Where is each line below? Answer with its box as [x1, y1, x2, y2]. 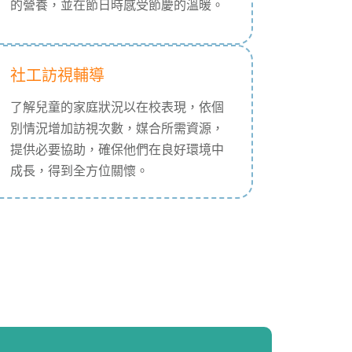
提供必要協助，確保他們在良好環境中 [9, 143, 224, 156]
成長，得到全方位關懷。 [9, 164, 148, 178]
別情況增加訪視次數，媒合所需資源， [9, 122, 224, 135]
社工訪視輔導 [9, 67, 104, 84]
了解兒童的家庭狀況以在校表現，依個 [9, 101, 224, 114]
